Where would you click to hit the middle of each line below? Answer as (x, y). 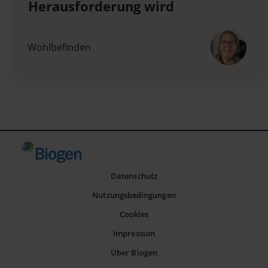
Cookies (134, 214)
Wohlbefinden (59, 47)
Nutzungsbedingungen (134, 195)
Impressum (134, 233)
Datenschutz (134, 176)
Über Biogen (134, 252)
